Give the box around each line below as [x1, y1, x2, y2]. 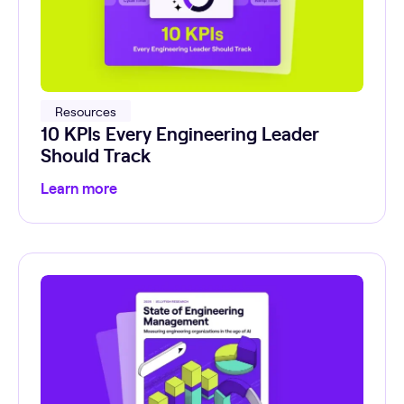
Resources [55, 101, 116, 120]
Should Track [41, 141, 151, 167]
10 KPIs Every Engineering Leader [41, 119, 319, 145]
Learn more [41, 177, 117, 197]
